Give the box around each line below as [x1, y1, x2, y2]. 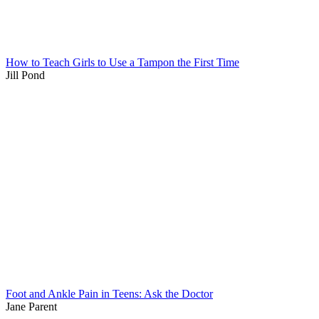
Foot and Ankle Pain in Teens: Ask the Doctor [6, 288, 213, 300]
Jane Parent [6, 300, 57, 313]
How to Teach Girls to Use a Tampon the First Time [6, 56, 239, 69]
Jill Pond [6, 69, 45, 82]
